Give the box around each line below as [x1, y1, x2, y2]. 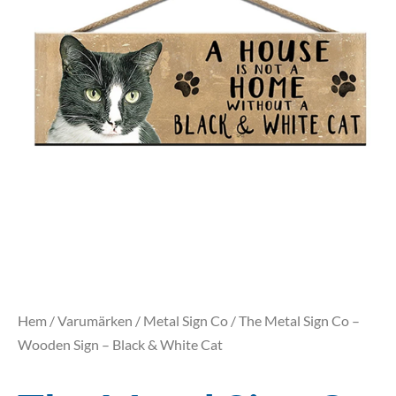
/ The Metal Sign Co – [228, 311, 360, 329]
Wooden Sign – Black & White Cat [18, 335, 223, 353]
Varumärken [57, 311, 133, 329]
